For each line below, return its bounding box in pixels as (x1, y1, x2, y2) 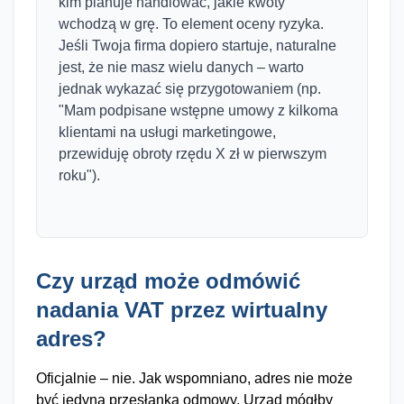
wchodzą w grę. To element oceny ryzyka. (59, 16, 324, 32)
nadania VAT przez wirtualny (36, 298, 327, 322)
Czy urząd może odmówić (36, 269, 300, 293)
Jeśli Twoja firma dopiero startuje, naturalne (59, 38, 336, 53)
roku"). (59, 168, 100, 183)
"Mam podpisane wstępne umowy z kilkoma (59, 103, 338, 118)
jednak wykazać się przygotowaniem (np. (59, 81, 321, 96)
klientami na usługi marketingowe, (59, 124, 276, 140)
